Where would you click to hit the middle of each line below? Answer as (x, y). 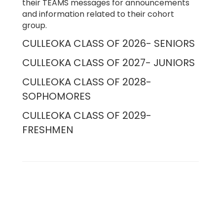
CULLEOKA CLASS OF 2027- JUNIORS (109, 63)
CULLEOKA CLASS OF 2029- (87, 115)
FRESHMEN (48, 130)
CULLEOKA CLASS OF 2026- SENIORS (109, 43)
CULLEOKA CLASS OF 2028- (87, 82)
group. (35, 25)
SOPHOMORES (56, 96)
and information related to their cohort (98, 14)
